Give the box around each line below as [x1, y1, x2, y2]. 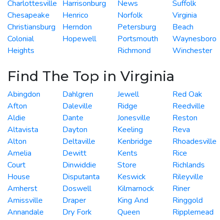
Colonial [7, 33, 34, 44]
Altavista [7, 124, 38, 135]
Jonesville [117, 112, 150, 123]
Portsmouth [117, 33, 158, 44]
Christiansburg [7, 21, 55, 32]
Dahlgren [62, 88, 93, 100]
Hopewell [62, 33, 96, 44]
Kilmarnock [117, 183, 154, 194]
